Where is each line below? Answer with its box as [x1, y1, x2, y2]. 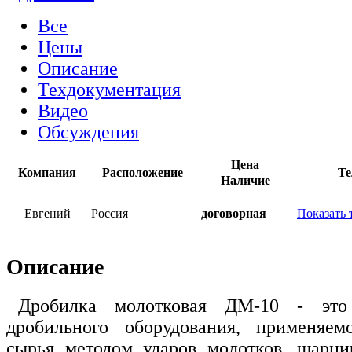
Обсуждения [38, 121, 139, 142]
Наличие [220, 173, 270, 187]
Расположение [101, 165, 183, 179]
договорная [201, 206, 266, 220]
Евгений [24, 206, 71, 220]
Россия [91, 206, 128, 220]
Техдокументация [38, 79, 181, 100]
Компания [18, 165, 76, 179]
